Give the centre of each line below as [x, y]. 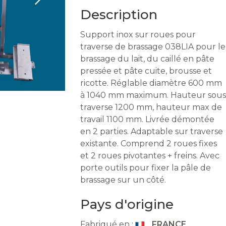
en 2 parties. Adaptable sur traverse [152, 131]
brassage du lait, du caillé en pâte [147, 59]
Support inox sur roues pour [138, 35]
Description [119, 15]
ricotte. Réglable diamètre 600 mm [151, 83]
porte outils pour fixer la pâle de [146, 168]
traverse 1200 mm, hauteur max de [151, 107]
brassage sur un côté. [123, 180]
